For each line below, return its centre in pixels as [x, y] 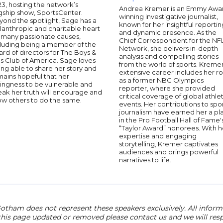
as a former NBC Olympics [161, 80]
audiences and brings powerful [169, 152]
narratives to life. [145, 160]
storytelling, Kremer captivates [168, 144]
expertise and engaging [158, 136]
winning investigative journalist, [168, 16]
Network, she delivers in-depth [168, 48]
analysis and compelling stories [169, 56]
